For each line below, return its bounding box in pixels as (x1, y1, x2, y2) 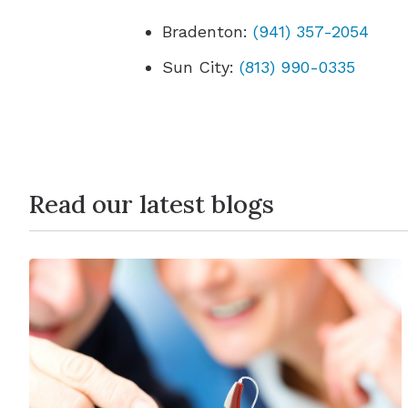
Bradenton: (162, 21, 253, 41)
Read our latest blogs (29, 188, 274, 220)
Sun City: (162, 56, 240, 76)
